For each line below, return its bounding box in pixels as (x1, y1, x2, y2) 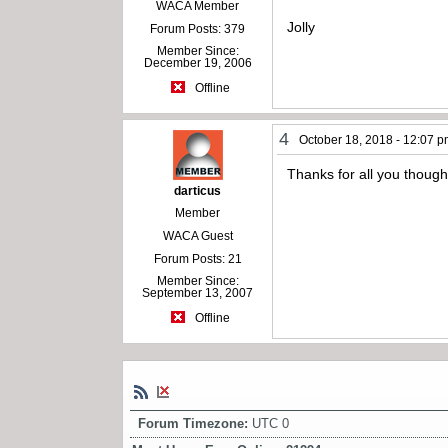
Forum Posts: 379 (150, 21, 246, 36)
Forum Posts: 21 (153, 251, 242, 266)
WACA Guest (162, 228, 233, 243)
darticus (174, 183, 222, 198)
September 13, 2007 (142, 285, 254, 300)
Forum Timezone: (138, 415, 252, 431)
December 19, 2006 (143, 55, 252, 70)
